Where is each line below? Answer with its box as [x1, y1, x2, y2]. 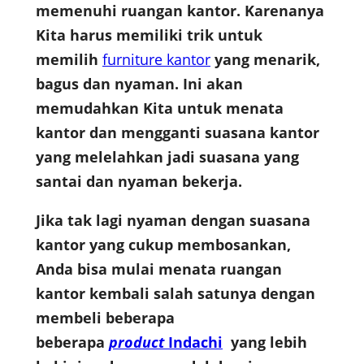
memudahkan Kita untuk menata [36, 98, 284, 119]
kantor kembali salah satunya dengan [36, 284, 315, 304]
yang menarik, [210, 50, 320, 70]
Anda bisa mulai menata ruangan [36, 259, 282, 279]
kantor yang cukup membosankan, [36, 235, 291, 255]
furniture [102, 50, 162, 70]
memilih [36, 50, 102, 70]
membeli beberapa [36, 308, 175, 328]
